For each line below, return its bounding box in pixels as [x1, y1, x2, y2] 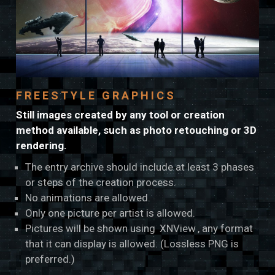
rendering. [16, 139, 68, 152]
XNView [160, 222, 196, 234]
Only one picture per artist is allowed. [25, 206, 196, 219]
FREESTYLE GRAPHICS [16, 88, 177, 102]
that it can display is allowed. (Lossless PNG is [25, 237, 239, 250]
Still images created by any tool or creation [16, 108, 225, 121]
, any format [198, 222, 254, 234]
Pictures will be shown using [25, 222, 158, 234]
